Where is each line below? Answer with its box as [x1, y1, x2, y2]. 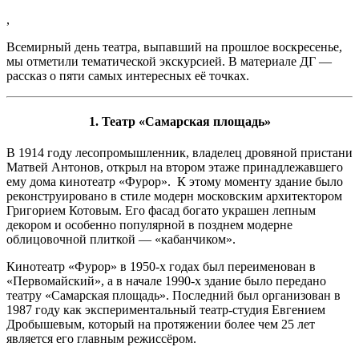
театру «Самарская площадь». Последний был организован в [6, 288, 341, 303]
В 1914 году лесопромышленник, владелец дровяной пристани [6, 146, 353, 160]
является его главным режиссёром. [6, 332, 196, 346]
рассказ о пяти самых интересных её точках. [6, 68, 249, 83]
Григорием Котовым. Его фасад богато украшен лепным [6, 204, 316, 218]
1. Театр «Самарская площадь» [88, 114, 271, 128]
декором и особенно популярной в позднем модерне [6, 218, 292, 232]
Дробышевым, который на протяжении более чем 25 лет [6, 317, 315, 332]
